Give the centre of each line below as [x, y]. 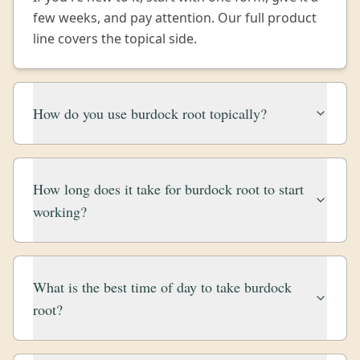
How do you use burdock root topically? [150, 113]
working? [60, 211]
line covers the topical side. [115, 39]
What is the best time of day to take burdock [162, 287]
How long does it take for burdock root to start [168, 189]
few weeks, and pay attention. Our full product [175, 18]
